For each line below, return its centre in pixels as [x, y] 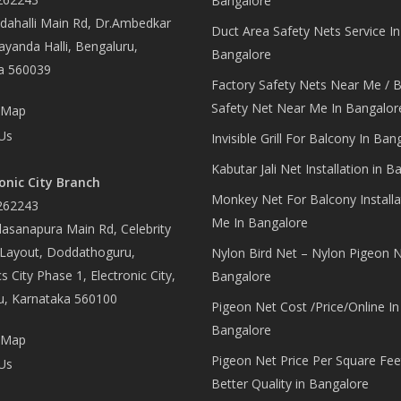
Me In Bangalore [259, 222]
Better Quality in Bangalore [290, 384]
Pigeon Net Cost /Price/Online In [305, 307]
